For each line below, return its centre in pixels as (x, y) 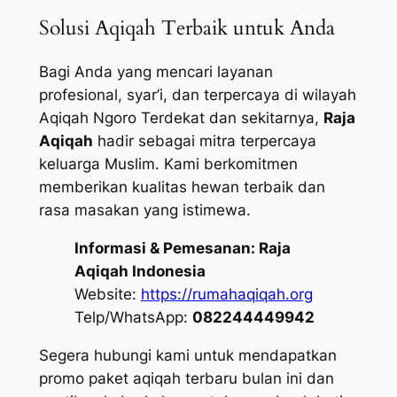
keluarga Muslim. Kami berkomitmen (168, 164)
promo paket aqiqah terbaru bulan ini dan (186, 378)
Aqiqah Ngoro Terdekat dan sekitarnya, (181, 118)
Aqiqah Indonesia (140, 272)
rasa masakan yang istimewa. (144, 210)
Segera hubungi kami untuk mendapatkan (187, 355)
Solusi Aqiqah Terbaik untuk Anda (187, 28)
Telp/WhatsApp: (133, 318)
